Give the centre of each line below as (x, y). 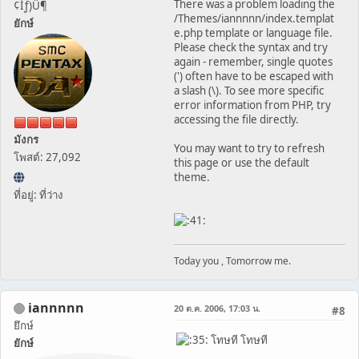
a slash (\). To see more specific (249, 90)
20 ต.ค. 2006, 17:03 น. (217, 308)
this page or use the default (242, 162)
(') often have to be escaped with (254, 76)
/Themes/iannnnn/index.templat (254, 18)
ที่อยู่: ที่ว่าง (38, 194)
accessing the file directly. (236, 119)
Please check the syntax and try (251, 47)
